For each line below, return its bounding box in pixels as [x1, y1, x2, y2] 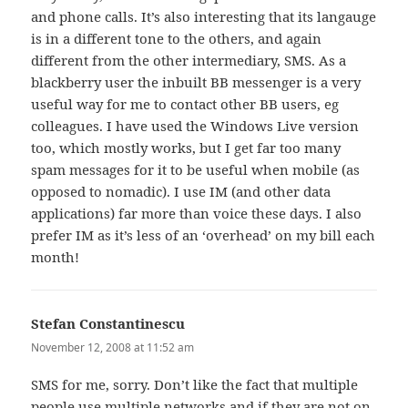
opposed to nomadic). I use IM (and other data [31, 181, 331, 200]
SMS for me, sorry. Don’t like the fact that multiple [31, 375, 359, 393]
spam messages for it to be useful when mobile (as [31, 159, 361, 178]
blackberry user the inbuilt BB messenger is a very [31, 72, 362, 91]
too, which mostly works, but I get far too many [31, 138, 342, 157]
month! [31, 247, 80, 266]
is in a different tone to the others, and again [31, 28, 322, 47]
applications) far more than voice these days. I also [31, 203, 362, 222]
